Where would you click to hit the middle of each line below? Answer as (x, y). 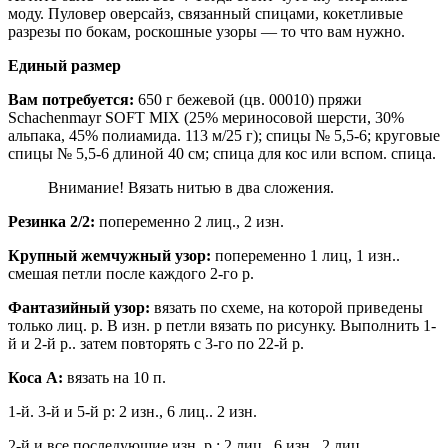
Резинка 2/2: (51, 222)
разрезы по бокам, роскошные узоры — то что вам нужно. (206, 32)
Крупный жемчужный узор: (109, 256)
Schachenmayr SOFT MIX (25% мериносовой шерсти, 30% (206, 118)
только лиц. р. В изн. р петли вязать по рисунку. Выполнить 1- (222, 326)
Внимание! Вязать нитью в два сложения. (191, 188)
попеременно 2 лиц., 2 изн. (189, 222)
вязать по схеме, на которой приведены (286, 308)
